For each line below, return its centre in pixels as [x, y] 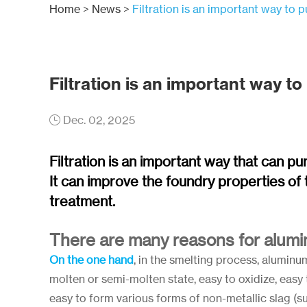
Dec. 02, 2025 [98, 120]
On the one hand [91, 260]
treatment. [84, 201]
